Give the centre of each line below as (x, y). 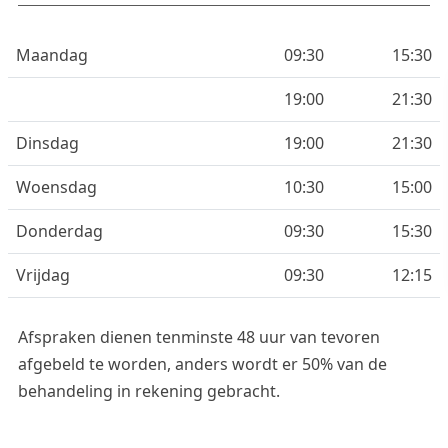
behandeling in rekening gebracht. (149, 391)
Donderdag (59, 231)
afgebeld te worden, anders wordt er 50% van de (202, 364)
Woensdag (56, 187)
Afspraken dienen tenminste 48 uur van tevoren (199, 337)
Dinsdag (47, 143)
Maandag (52, 55)
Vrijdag (43, 275)
